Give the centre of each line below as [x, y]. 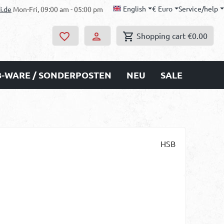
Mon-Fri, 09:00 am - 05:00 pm [57, 9]
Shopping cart [161, 35]
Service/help [198, 8]
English [135, 8]
